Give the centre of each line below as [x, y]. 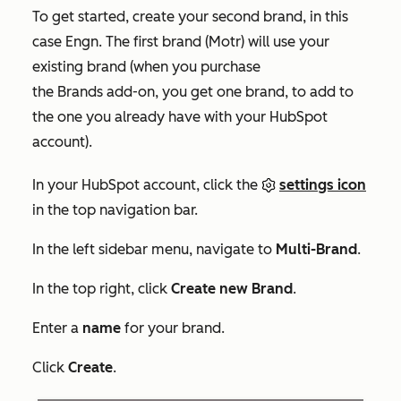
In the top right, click [102, 288]
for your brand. [173, 328]
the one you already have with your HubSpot [180, 116]
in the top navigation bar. [115, 209]
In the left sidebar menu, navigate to [154, 249]
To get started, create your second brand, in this [190, 16]
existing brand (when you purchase [146, 66]
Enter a [57, 328]
